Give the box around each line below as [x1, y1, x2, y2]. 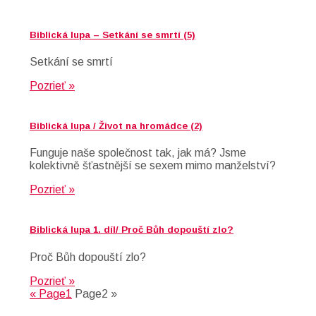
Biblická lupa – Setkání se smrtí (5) [30, 29, 195, 40]
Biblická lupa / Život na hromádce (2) [30, 121, 202, 132]
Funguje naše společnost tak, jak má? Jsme [30, 147, 246, 159]
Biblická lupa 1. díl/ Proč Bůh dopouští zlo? [30, 224, 233, 236]
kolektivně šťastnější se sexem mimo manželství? [30, 159, 276, 172]
